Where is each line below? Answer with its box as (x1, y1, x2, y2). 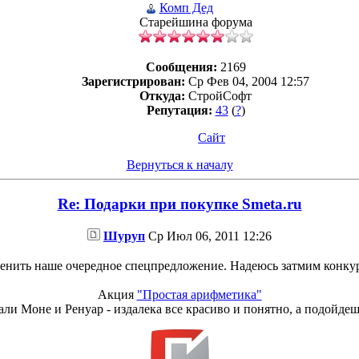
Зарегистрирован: (82, 75, 185, 89)
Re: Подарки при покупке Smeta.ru (57, 195, 302, 212)
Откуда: (139, 89, 185, 103)
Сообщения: (145, 60, 217, 75)
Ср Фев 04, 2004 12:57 (185, 75, 309, 89)
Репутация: (146, 103, 212, 118)
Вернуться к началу (126, 158, 233, 172)
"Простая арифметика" (136, 287, 262, 301)
